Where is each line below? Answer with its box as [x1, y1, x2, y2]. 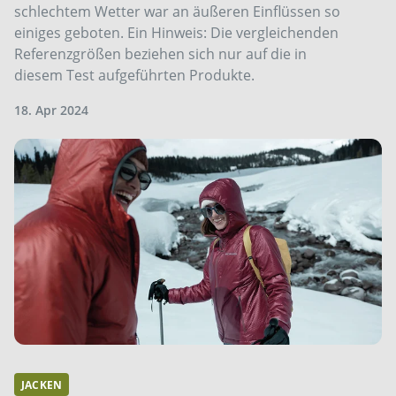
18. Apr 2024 [14, 101, 88, 118]
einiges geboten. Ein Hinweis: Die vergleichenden [14, 22, 339, 42]
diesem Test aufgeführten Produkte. [14, 65, 255, 85]
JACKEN [21, 377, 63, 393]
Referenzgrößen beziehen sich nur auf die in [14, 43, 307, 64]
